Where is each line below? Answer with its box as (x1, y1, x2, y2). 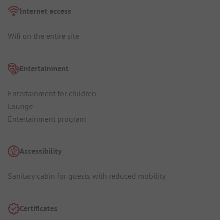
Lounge (8, 101, 33, 111)
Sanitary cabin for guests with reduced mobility (8, 171, 165, 181)
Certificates (20, 203, 57, 214)
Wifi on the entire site (8, 31, 79, 41)
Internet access (20, 6, 71, 17)
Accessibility (20, 146, 62, 157)
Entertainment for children (8, 88, 96, 98)
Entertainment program (8, 113, 86, 124)
